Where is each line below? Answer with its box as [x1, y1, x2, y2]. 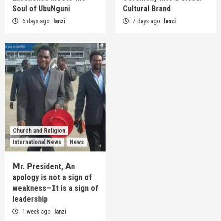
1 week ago [21, 208, 52, 215]
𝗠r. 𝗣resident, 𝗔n [12, 161, 75, 171]
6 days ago [21, 17, 51, 25]
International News [13, 138, 61, 146]
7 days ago [131, 17, 161, 25]
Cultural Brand [123, 3, 171, 13]
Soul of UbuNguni [12, 3, 70, 13]
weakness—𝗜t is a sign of [12, 183, 98, 193]
